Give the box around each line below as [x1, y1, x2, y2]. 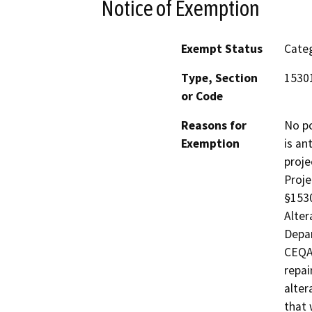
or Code [181, 88, 223, 104]
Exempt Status [181, 41, 263, 57]
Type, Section [181, 70, 258, 86]
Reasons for [181, 118, 247, 134]
